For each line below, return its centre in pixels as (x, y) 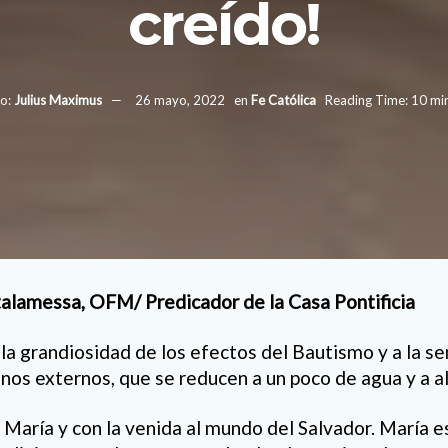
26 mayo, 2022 (180, 99)
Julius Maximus (58, 99)
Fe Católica (283, 99)
